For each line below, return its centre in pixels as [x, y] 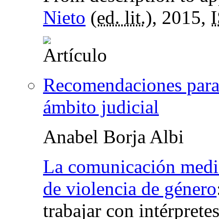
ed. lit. [121, 18]
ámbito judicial [101, 107]
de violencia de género [130, 189]
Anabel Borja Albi [113, 137]
